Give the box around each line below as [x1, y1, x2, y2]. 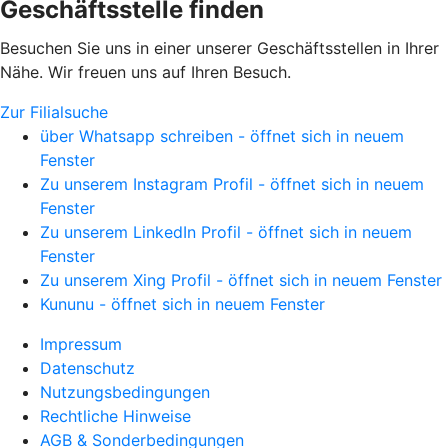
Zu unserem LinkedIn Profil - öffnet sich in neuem [40, 221, 412, 242]
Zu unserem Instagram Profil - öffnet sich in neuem [40, 173, 424, 194]
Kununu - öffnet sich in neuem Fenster [40, 293, 325, 314]
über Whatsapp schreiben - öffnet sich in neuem [40, 125, 404, 146]
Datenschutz [40, 357, 135, 378]
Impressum [40, 333, 122, 354]
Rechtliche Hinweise [40, 405, 191, 426]
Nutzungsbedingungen [40, 381, 210, 402]
